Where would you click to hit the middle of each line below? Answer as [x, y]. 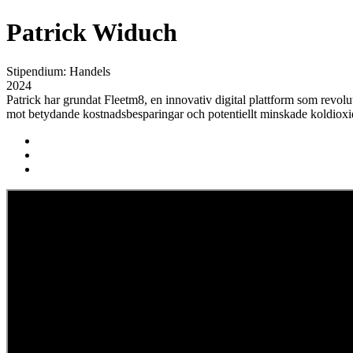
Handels [90, 71]
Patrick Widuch [92, 33]
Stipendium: [38, 71]
